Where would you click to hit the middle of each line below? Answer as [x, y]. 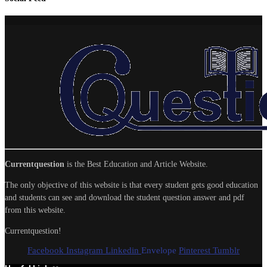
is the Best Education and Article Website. [136, 164]
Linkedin [122, 250]
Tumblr [226, 250]
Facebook [46, 250]
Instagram [85, 250]
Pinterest [195, 250]
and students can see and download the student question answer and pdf [125, 197]
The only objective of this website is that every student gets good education [131, 185]
